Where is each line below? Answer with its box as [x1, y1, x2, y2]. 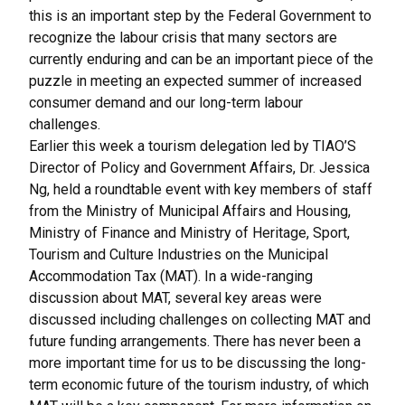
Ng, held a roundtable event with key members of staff [29, 181, 372, 198]
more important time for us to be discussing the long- [29, 354, 366, 372]
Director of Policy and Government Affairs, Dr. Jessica [29, 159, 370, 176]
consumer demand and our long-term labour [29, 94, 303, 111]
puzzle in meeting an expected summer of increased [29, 72, 362, 89]
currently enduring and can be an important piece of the [29, 51, 373, 68]
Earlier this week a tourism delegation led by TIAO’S [29, 137, 356, 155]
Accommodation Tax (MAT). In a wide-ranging [29, 268, 313, 285]
